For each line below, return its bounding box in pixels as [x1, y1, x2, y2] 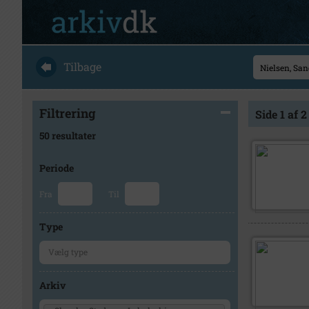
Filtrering [39, 105, 96, 121]
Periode [39, 161, 74, 175]
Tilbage [63, 59, 101, 74]
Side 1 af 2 [255, 107, 307, 121]
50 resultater [39, 129, 96, 142]
